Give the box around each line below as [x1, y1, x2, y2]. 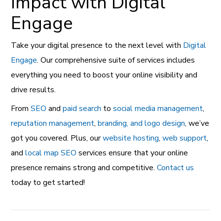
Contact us [157, 162, 194, 173]
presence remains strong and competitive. [11, 162, 157, 173]
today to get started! [11, 177, 85, 188]
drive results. [11, 84, 58, 95]
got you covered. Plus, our [11, 132, 103, 144]
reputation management [11, 117, 95, 129]
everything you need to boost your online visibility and [11, 69, 198, 80]
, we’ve [185, 117, 210, 129]
